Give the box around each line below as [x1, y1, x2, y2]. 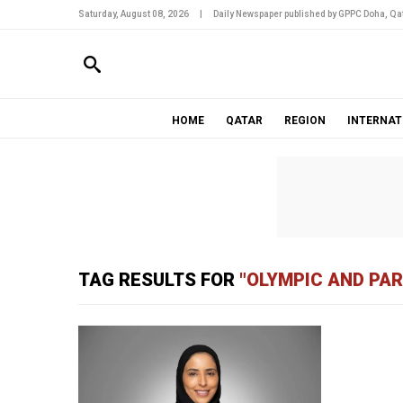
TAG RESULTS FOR [78, 269, 239, 291]
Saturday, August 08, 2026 [78, 9, 189, 19]
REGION [283, 114, 326, 127]
